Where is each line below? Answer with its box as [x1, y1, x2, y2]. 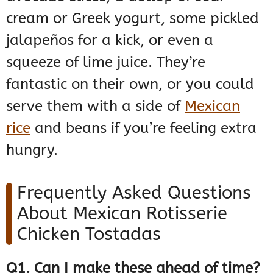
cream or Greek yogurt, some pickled [6, 10, 259, 27]
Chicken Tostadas [17, 224, 161, 246]
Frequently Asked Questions [17, 182, 251, 204]
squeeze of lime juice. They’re [6, 54, 205, 71]
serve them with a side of [6, 97, 185, 115]
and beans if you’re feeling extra [30, 119, 257, 137]
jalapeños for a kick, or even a [6, 32, 213, 49]
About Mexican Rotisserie [17, 203, 227, 225]
